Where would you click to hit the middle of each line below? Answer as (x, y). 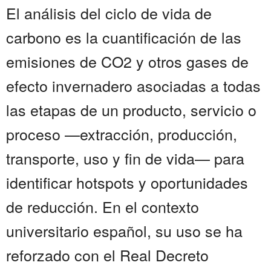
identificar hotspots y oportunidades (127, 182)
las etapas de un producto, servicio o (131, 110)
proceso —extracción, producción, (122, 134)
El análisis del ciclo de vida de (109, 13)
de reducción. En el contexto (103, 207)
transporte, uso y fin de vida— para (125, 158)
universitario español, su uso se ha (124, 231)
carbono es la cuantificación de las (124, 37)
